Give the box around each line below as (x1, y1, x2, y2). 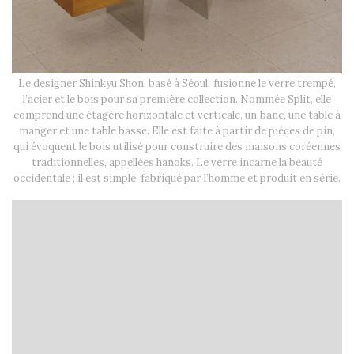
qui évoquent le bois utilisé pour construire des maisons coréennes (13, 140, 341, 154)
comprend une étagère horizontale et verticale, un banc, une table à (13, 108, 341, 122)
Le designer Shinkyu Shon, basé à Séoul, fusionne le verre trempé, (18, 77, 336, 91)
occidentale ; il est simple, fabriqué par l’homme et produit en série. (13, 171, 341, 186)
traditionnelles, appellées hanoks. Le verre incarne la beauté (31, 156, 323, 170)
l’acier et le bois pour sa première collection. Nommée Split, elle (22, 92, 332, 107)
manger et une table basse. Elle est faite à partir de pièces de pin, (18, 124, 336, 138)
